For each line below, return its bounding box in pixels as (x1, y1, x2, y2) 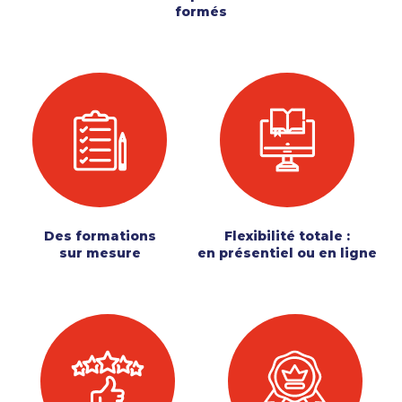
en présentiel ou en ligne (197, 244, 378, 261)
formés (175, 3, 227, 20)
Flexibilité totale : (224, 227, 351, 244)
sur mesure (58, 244, 141, 261)
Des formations (43, 227, 156, 244)
